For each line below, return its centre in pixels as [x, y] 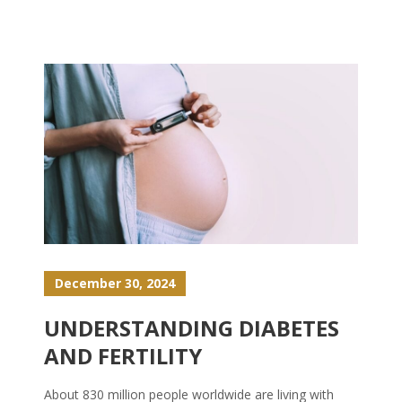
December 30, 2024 [115, 284]
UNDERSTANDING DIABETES [192, 328]
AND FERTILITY [123, 356]
